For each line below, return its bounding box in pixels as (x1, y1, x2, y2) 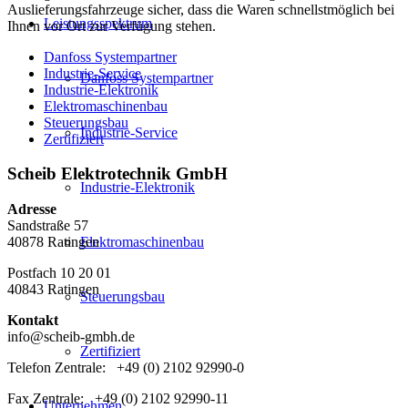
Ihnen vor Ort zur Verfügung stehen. (7, 17, 216, 34)
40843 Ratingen (7, 280, 99, 297)
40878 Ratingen (7, 233, 99, 250)
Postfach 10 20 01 (7, 264, 111, 280)
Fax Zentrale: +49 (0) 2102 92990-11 (7, 390, 229, 406)
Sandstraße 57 (7, 217, 88, 233)
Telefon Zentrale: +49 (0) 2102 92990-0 (7, 359, 244, 375)
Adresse (7, 200, 56, 217)
